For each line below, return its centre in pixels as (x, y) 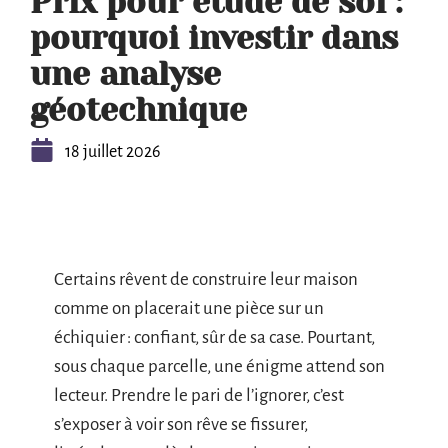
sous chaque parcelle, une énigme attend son (219, 366)
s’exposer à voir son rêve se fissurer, (181, 424)
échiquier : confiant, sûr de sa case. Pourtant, (214, 337)
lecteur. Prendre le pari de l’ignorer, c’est (199, 395)
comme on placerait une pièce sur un (189, 308)
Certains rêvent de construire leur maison (206, 279)
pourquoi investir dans (214, 38)
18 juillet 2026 (112, 152)
